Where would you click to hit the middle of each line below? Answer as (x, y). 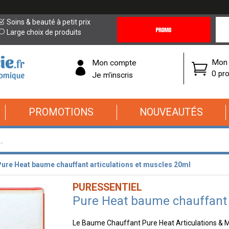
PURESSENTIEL (107, 187)
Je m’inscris (112, 75)
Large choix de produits (44, 32)
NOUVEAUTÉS (171, 112)
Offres (127, 42)
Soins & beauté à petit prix (49, 22)
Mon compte (114, 63)
